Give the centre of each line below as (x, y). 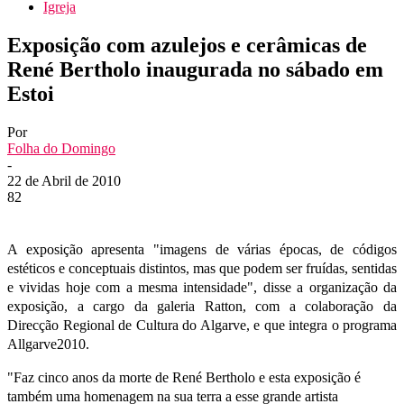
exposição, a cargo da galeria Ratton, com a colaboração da (202, 306)
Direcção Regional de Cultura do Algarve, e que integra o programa (202, 325)
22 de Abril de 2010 (64, 180)
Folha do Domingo (61, 148)
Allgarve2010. (48, 344)
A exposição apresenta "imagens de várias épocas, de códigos (202, 249)
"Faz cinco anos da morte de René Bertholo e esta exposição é (184, 377)
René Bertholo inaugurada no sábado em (195, 69)
